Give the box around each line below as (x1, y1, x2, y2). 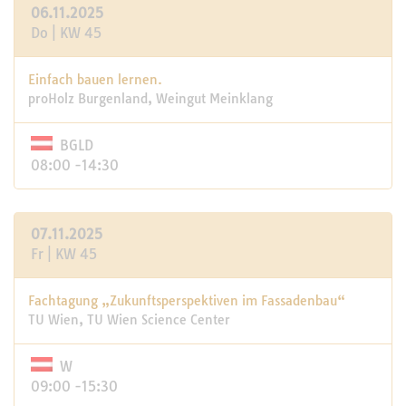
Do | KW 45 (31, 24, 101, 42)
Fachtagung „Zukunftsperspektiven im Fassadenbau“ (28, 293, 345, 309)
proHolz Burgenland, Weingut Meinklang (28, 91, 273, 107)
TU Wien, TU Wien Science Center (28, 312, 230, 328)
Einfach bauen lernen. (28, 72, 162, 88)
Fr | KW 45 (31, 246, 97, 263)
